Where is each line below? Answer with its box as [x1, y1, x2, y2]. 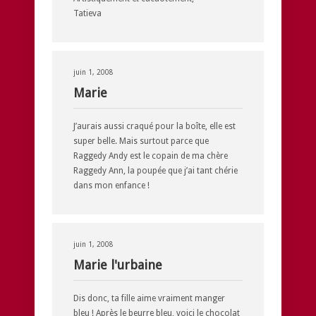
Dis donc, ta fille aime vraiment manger [73, 293, 225, 303]
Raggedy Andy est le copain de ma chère [73, 150, 228, 161]
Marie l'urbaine [73, 257, 162, 272]
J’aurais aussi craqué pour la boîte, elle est [73, 121, 236, 131]
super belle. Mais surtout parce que [73, 135, 209, 146]
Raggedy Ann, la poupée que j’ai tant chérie [73, 165, 238, 176]
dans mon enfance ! [73, 180, 150, 190]
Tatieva [73, 8, 102, 18]
